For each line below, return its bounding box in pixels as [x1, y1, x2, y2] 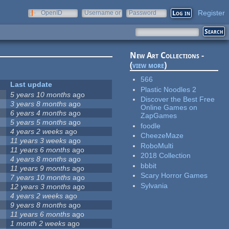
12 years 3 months [10, 182, 71, 191]
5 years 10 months [10, 90, 71, 99]
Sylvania [141, 181, 168, 190]
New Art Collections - [130, 51, 204, 61]
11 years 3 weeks [10, 136, 67, 145]
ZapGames [141, 111, 177, 120]
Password [129, 9, 156, 16]
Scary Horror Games [141, 171, 208, 180]
